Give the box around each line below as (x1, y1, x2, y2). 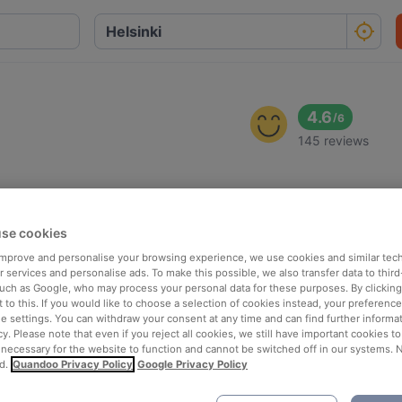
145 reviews (298, 133, 370, 148)
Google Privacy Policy (137, 358, 248, 371)
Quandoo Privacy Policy (13, 358, 133, 371)
